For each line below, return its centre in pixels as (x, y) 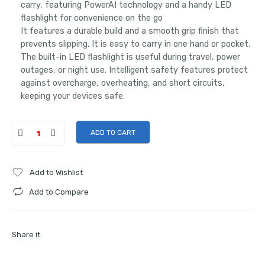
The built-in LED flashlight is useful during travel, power (130, 57)
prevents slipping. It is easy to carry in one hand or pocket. (135, 44)
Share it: (27, 234)
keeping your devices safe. (73, 96)
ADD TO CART (113, 133)
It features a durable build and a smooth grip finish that (130, 31)
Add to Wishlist (56, 172)
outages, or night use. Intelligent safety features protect (134, 70)
